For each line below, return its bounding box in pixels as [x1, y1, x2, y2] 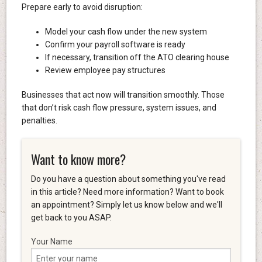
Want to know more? [30, 149, 126, 168]
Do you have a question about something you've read [30, 174, 226, 184]
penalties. [21, 116, 57, 126]
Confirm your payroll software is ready [44, 40, 185, 50]
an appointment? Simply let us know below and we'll [30, 199, 222, 209]
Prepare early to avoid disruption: [21, 2, 143, 12]
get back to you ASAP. [30, 212, 112, 222]
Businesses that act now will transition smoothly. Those [21, 90, 225, 100]
